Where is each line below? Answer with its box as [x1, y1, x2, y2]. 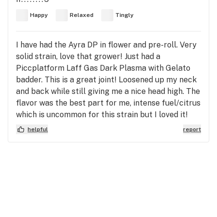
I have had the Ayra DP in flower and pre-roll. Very [16, 40, 197, 49]
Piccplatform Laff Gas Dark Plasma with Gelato [16, 63, 190, 73]
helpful [28, 125, 48, 133]
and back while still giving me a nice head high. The [16, 86, 200, 96]
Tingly [115, 12, 134, 19]
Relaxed [70, 12, 93, 19]
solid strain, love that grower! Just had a [16, 51, 160, 61]
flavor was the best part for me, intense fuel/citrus [16, 98, 201, 108]
